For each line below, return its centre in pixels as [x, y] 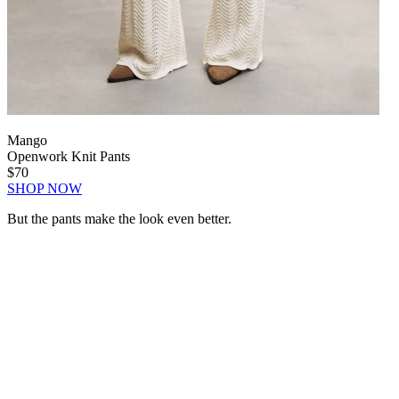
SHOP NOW [45, 189]
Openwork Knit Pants [69, 157]
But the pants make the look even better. [119, 219]
